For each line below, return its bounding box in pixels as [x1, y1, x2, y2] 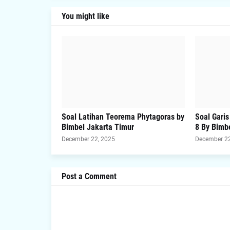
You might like [61, 11, 109, 21]
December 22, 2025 [61, 136, 115, 143]
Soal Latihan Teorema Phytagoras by [61, 112, 184, 122]
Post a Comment [61, 171, 117, 181]
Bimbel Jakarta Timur [61, 122, 134, 132]
